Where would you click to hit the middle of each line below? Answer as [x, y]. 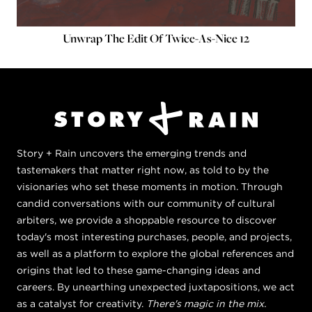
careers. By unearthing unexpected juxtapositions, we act [156, 287]
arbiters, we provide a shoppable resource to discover [147, 220]
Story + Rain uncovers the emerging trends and [132, 153]
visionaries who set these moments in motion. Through [150, 187]
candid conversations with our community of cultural [146, 203]
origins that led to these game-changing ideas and [139, 270]
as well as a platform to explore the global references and [155, 253]
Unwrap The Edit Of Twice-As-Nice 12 [156, 38]
